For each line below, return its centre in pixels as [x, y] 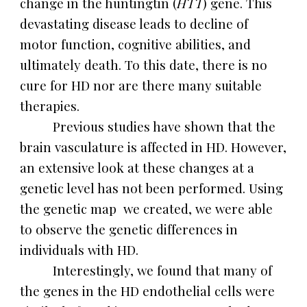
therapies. [50, 106]
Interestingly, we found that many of [163, 270]
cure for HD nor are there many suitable [141, 85]
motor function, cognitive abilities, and [136, 44]
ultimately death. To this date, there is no [144, 65]
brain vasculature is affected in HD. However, [153, 147]
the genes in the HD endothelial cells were [148, 291]
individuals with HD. [81, 250]
